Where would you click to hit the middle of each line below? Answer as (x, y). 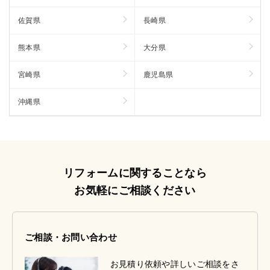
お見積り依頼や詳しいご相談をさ (174, 264)
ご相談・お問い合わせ (71, 237)
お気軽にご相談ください (135, 190)
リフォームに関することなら (135, 173)
